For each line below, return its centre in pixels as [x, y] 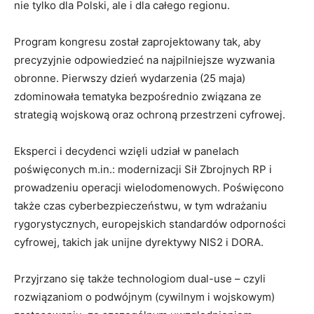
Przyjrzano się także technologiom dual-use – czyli [140, 278]
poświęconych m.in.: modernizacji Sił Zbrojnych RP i [143, 169]
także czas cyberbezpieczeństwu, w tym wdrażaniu [141, 205]
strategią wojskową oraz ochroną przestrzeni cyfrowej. [151, 114]
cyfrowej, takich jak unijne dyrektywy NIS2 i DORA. [139, 242]
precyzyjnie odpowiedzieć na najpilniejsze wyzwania [144, 60]
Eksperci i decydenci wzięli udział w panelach [127, 151]
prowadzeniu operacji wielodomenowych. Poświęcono [149, 187]
